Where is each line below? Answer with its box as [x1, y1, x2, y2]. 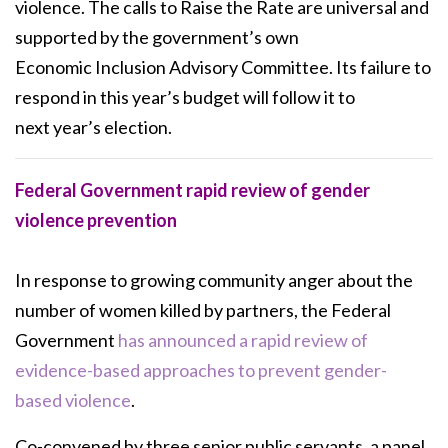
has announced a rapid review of [118, 328, 368, 351]
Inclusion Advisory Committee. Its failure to [95, 55, 431, 78]
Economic [15, 55, 95, 78]
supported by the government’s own [15, 25, 299, 48]
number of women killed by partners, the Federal [15, 298, 391, 321]
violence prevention [15, 208, 177, 231]
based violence [15, 388, 131, 411]
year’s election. [53, 115, 172, 138]
